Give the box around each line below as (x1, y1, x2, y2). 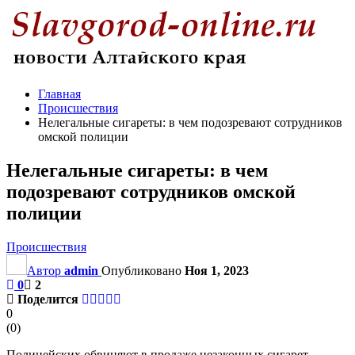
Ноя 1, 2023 (185, 263, 249, 277)
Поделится (17, 292, 78, 306)
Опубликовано (101, 263, 185, 277)
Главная (38, 87, 81, 101)
